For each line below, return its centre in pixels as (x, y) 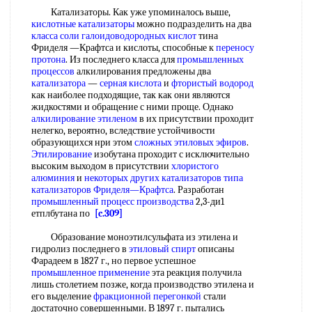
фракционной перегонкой (147, 296)
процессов (53, 71)
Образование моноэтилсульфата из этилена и (135, 237)
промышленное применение (91, 273)
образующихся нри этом (83, 142)
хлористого (195, 166)
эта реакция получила (196, 273)
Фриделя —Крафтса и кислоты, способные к (124, 48)
